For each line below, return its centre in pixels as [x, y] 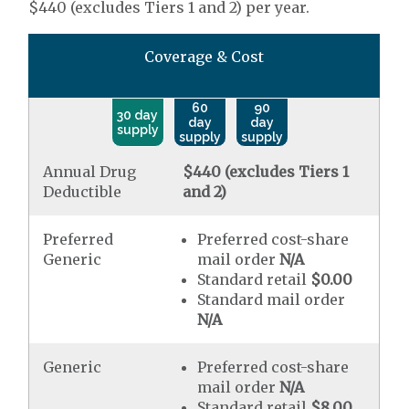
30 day [138, 115]
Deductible [83, 192]
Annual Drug [90, 172]
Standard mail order [272, 300]
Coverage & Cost [204, 57]
